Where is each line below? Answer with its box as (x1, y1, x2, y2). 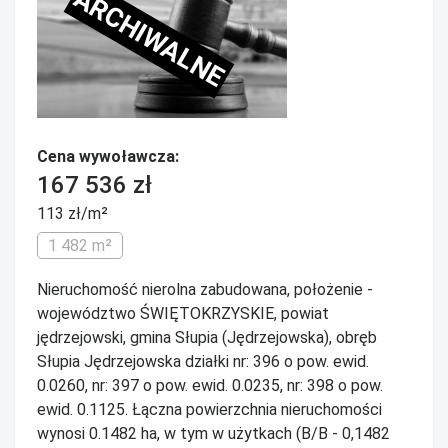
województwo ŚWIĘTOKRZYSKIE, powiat (37, 304, 329, 323)
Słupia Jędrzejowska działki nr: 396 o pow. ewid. (37, 352, 369, 371)
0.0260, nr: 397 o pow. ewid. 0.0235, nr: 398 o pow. (37, 376, 383, 395)
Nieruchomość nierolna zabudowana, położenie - (37, 280, 373, 299)
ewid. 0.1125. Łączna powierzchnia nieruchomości (37, 400, 382, 419)
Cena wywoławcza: (37, 147, 179, 166)
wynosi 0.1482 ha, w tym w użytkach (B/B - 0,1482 (37, 424, 390, 443)
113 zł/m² (37, 204, 108, 223)
